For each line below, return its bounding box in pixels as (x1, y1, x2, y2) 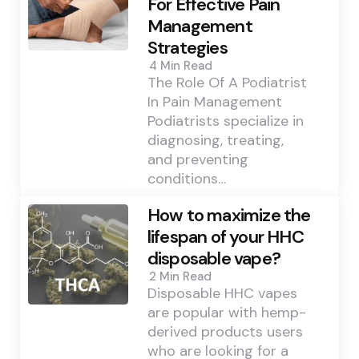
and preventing (147, 150, 248, 170)
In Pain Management (147, 92, 282, 112)
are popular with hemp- (147, 303, 306, 323)
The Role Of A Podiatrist (147, 73, 307, 93)
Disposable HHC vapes (147, 284, 297, 304)
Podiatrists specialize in (147, 111, 304, 131)
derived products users (147, 322, 303, 342)
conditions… (147, 169, 226, 189)
